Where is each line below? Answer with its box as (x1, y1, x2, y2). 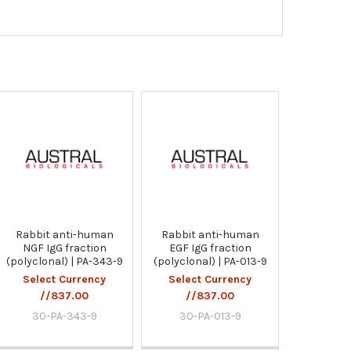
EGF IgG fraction (168, 241, 251, 255)
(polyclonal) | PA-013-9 (153, 254, 267, 268)
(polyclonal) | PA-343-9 (5, 254, 123, 268)
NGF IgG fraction (22, 241, 107, 255)
